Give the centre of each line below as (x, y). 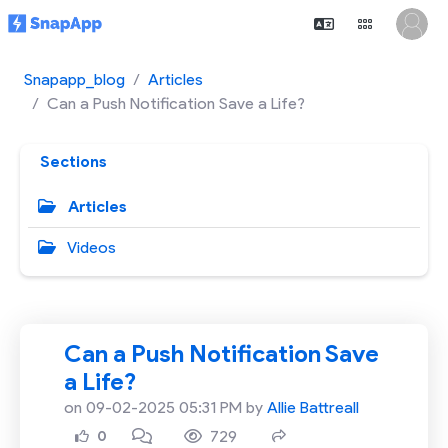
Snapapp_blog (74, 79)
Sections (73, 161)
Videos (90, 247)
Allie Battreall (313, 407)
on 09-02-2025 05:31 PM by (165, 407)
